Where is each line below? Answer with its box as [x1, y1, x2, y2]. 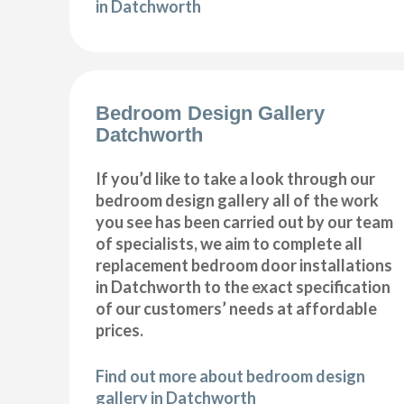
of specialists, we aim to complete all [96, 234, 363, 254]
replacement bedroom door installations [96, 255, 393, 276]
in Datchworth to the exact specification [96, 277, 391, 298]
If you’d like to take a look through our [96, 169, 376, 189]
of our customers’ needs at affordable [96, 298, 378, 319]
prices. [96, 320, 144, 341]
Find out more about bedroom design [96, 366, 366, 387]
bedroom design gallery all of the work [96, 190, 380, 211]
